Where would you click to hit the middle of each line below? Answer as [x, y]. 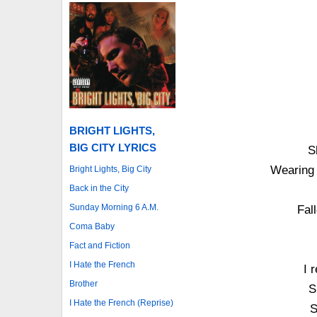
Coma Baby [92, 226]
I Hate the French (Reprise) [121, 302]
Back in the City [99, 188]
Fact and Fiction [100, 245]
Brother [83, 283]
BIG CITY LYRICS [113, 147]
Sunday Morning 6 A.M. [114, 207]
